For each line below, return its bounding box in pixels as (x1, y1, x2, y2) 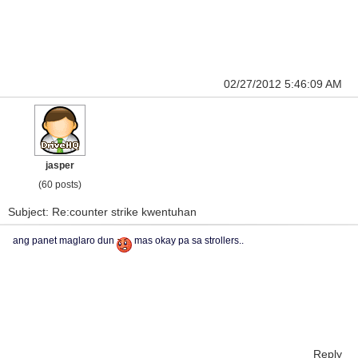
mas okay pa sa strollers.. (132, 234, 244, 246)
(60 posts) (38, 179, 82, 190)
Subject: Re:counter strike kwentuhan (8, 205, 197, 218)
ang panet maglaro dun (13, 234, 117, 246)
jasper (46, 160, 74, 171)
